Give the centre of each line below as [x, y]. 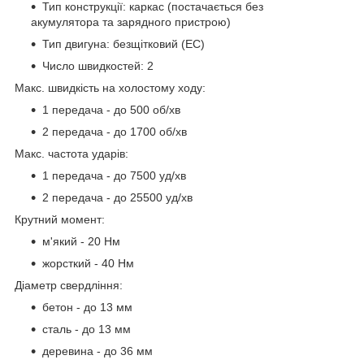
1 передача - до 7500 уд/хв [114, 175]
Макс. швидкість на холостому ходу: [110, 87]
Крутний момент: [60, 219]
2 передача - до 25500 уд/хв [117, 197]
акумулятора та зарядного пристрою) [131, 22]
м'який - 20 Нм [81, 241]
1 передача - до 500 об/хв [111, 109]
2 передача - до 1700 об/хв [115, 131]
